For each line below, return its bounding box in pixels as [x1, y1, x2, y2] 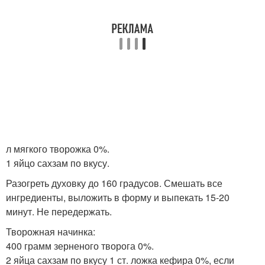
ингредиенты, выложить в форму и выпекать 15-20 [6, 190, 230, 204]
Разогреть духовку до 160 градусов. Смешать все [6, 176, 222, 190]
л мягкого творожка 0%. [6, 142, 109, 156]
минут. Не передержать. [6, 205, 112, 218]
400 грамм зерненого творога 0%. [6, 239, 154, 253]
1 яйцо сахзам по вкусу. [6, 156, 109, 170]
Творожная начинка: [6, 225, 95, 238]
